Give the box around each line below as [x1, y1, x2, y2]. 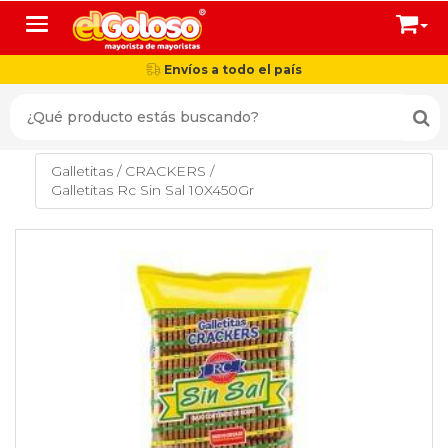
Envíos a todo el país [161, 62, 302, 77]
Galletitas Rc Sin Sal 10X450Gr [51, 181, 254, 200]
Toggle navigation [36, 15, 160, 33]
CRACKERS [125, 162, 206, 181]
